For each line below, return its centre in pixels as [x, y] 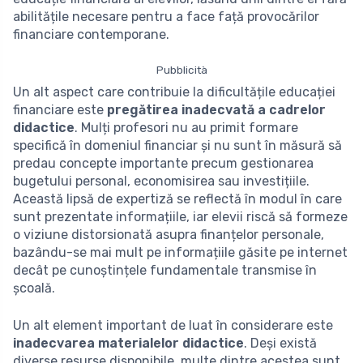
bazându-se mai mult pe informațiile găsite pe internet [180, 252]
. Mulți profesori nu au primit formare [186, 127]
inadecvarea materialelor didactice [128, 343]
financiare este [58, 109]
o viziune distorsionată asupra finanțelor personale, [169, 234]
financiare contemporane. [91, 34]
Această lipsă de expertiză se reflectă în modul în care [177, 199]
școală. [34, 288]
